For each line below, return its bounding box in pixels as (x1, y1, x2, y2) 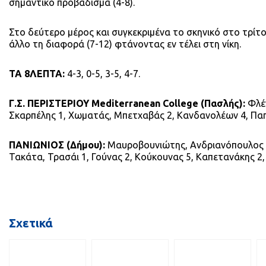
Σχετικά (9, 216, 53, 230)
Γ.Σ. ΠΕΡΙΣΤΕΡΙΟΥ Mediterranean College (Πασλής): (9, 98, 245, 109)
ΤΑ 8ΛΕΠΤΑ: (9, 68, 65, 79)
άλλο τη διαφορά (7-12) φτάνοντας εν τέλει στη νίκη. (9, 39, 241, 49)
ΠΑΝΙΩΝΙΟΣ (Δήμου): (9, 140, 105, 150)
